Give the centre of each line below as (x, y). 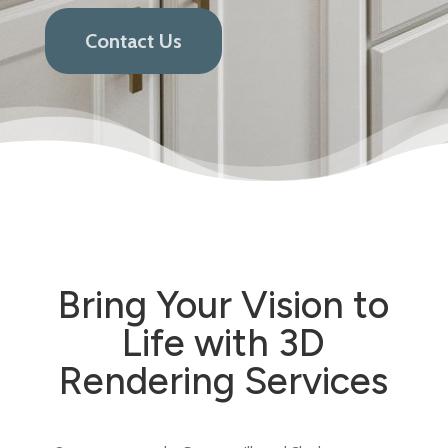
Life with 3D (224, 343)
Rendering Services (224, 381)
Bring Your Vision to (224, 305)
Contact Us (133, 41)
